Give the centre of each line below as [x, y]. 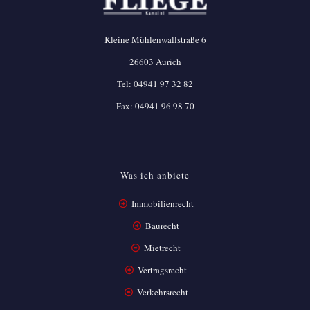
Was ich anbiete [155, 175]
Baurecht [163, 226]
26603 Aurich [155, 62]
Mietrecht [163, 248]
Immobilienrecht [161, 203]
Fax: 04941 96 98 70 [155, 106]
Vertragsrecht [162, 270]
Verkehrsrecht [161, 292]
